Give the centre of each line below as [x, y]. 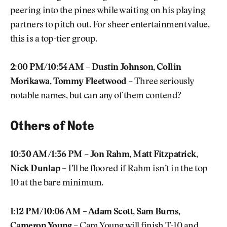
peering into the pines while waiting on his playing [108, 11]
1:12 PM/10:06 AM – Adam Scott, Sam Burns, [95, 212]
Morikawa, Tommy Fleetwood [68, 82]
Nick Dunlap [35, 169]
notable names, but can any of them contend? [96, 97]
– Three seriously [160, 82]
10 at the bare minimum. [57, 184]
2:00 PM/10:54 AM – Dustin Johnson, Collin [96, 68]
